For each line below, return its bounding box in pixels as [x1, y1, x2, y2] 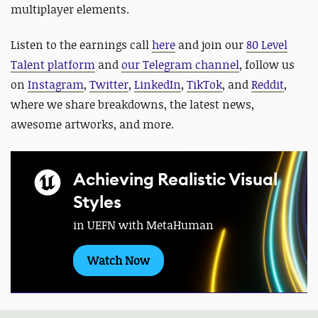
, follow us [239, 57, 295, 73]
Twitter [89, 77, 128, 93]
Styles [73, 191, 121, 214]
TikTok [187, 77, 222, 93]
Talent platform [11, 57, 95, 73]
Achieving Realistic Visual [73, 168, 278, 192]
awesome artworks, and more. [11, 116, 174, 133]
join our [202, 37, 246, 53]
